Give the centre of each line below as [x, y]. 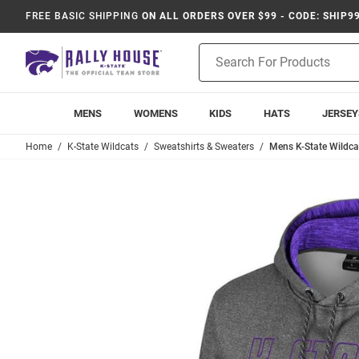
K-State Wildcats [103, 147]
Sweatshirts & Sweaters [204, 147]
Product [219, 51]
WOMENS [155, 113]
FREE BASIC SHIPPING [83, 16]
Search [216, 68]
